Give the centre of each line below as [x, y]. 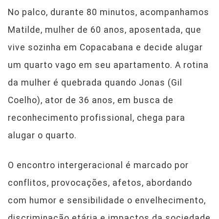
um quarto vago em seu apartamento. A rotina [108, 65]
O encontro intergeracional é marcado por [98, 165]
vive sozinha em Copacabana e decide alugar [105, 48]
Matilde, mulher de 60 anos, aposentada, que [105, 30]
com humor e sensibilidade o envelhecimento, [107, 201]
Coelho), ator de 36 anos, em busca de [91, 100]
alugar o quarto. [42, 136]
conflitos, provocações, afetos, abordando [100, 183]
